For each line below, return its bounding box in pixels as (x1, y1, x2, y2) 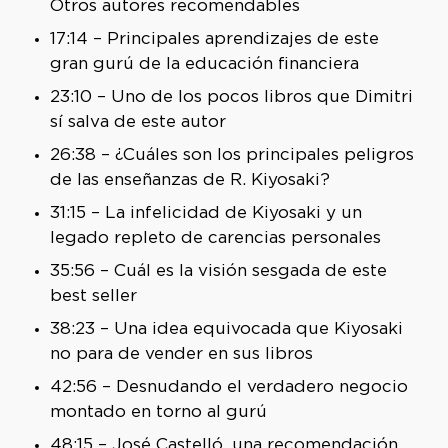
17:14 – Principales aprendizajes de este (49, 31, 379, 47)
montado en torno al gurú (49, 404, 267, 420)
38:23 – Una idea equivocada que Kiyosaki (49, 321, 403, 337)
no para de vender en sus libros (49, 346, 313, 362)
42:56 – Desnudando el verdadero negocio (49, 379, 408, 395)
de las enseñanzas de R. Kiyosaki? (49, 172, 330, 188)
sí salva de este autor (49, 114, 226, 130)
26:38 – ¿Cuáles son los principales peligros (49, 147, 414, 163)
